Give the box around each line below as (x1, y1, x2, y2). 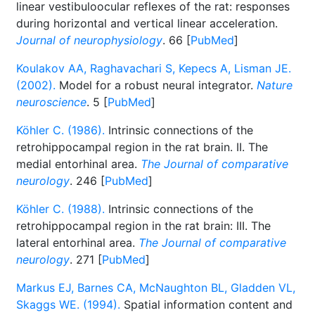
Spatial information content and (120, 297, 292, 311)
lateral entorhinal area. (16, 236, 139, 250)
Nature (257, 78, 292, 92)
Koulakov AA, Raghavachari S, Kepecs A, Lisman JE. (16, 61, 291, 75)
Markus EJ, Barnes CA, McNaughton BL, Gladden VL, (16, 281, 295, 295)
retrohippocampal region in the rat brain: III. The (16, 219, 271, 233)
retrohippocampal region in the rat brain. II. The (16, 140, 268, 154)
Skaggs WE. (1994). (16, 297, 120, 311)
